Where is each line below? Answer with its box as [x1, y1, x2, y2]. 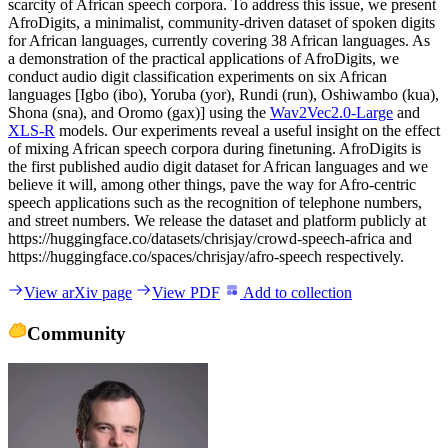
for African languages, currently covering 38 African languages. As [8, 31, 430, 49]
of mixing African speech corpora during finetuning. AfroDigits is [8, 139, 421, 157]
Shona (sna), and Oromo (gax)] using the [8, 103, 270, 121]
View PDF [152, 283, 220, 301]
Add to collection [240, 283, 352, 301]
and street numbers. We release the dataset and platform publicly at [8, 211, 426, 229]
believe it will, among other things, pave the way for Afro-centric [8, 175, 416, 193]
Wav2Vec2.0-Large [270, 103, 393, 121]
